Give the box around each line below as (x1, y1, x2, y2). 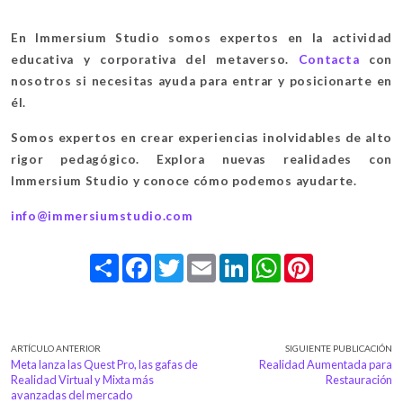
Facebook (151, 253, 201, 268)
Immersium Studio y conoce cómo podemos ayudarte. (11, 173, 357, 188)
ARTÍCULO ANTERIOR (11, 342, 101, 354)
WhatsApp (281, 253, 335, 268)
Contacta (289, 51, 369, 67)
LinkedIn (248, 253, 292, 268)
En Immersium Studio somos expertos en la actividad (11, 30, 392, 45)
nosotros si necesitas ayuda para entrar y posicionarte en (11, 73, 392, 88)
